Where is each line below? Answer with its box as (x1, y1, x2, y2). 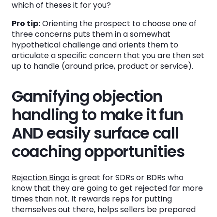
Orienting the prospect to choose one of (40, 18, 197, 29)
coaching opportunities (12, 140, 185, 162)
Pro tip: (12, 18, 40, 29)
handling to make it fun (12, 104, 183, 125)
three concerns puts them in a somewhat (12, 29, 170, 40)
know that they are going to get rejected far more (12, 183, 203, 194)
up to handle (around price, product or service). (12, 61, 193, 72)
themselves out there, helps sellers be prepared (12, 204, 196, 215)
